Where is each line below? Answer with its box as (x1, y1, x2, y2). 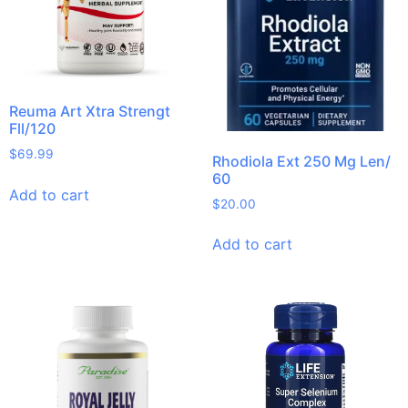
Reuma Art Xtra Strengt (9, 101, 170, 120)
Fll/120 (9, 118, 56, 138)
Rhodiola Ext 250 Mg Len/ (211, 151, 391, 170)
